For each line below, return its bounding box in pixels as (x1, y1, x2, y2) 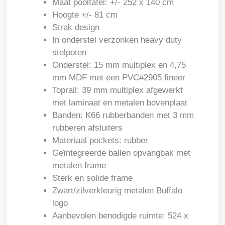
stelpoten (52, 47, 87, 57)
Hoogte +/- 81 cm (52, 10, 118, 20)
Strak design (52, 22, 100, 32)
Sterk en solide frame (52, 173, 133, 183)
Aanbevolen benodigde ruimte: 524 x (52, 210, 189, 220)
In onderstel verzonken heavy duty (52, 35, 182, 45)
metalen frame (52, 160, 106, 170)
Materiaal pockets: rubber (52, 135, 149, 145)
